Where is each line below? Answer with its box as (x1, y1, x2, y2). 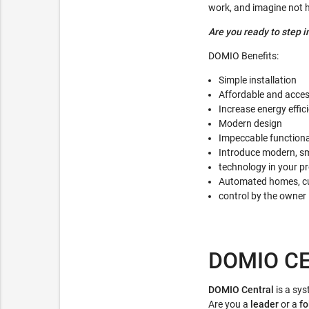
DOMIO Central (208, 284, 276, 296)
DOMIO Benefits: (208, 50, 279, 62)
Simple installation (219, 74, 297, 86)
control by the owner (219, 190, 306, 202)
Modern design (219, 118, 282, 130)
